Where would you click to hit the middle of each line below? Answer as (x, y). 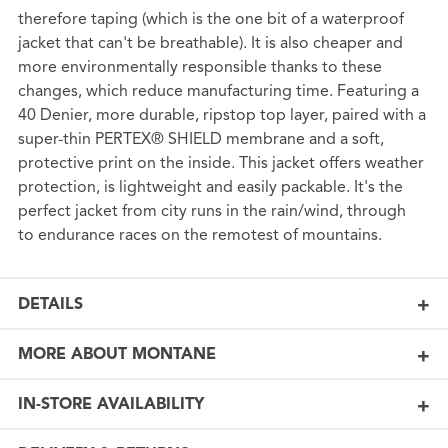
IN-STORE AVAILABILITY (110, 404)
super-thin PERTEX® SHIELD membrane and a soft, (200, 139)
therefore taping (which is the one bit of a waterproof (210, 19)
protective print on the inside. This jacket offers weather (220, 163)
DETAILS (50, 303)
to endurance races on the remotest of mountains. (199, 235)
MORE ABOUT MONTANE (116, 354)
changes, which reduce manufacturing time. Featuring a (218, 91)
